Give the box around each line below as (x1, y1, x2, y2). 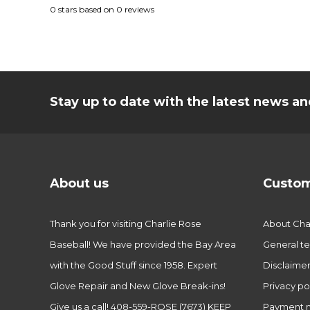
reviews (122, 4, 154, 15)
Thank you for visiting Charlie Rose (50, 218, 201, 230)
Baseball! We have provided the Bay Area (50, 239, 236, 250)
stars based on (56, 4, 116, 15)
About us (50, 176, 109, 192)
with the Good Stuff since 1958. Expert (50, 259, 217, 271)
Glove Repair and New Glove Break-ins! (50, 280, 226, 292)
